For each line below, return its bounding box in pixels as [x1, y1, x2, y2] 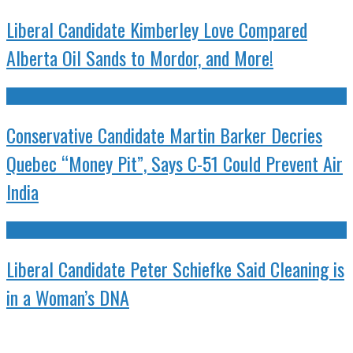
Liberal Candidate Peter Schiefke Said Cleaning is [6, 254, 344, 283]
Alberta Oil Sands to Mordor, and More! [6, 43, 273, 72]
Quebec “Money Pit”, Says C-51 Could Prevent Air [6, 149, 343, 178]
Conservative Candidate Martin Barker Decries [6, 121, 322, 150]
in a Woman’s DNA [6, 282, 129, 311]
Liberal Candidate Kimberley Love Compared [6, 15, 307, 44]
